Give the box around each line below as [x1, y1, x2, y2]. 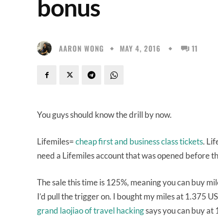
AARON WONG [59, 42, 104, 54]
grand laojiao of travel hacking [37, 205, 144, 216]
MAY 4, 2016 [120, 43, 161, 54]
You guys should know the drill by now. [37, 109, 172, 120]
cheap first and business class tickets [75, 136, 203, 146]
